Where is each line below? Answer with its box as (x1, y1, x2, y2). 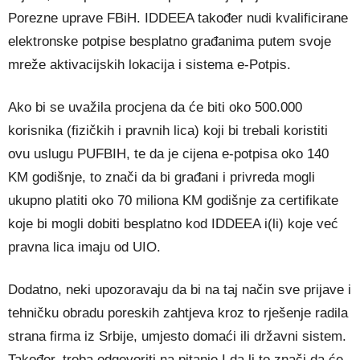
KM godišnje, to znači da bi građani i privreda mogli (8, 170, 315, 185)
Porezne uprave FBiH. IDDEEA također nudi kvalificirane (8, 10, 348, 26)
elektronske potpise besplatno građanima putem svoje (8, 34, 331, 49)
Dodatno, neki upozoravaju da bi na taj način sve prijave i (8, 282, 351, 297)
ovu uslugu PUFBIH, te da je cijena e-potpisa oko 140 (8, 146, 329, 162)
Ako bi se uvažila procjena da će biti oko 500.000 (8, 100, 302, 115)
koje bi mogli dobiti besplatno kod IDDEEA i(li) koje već (8, 216, 338, 231)
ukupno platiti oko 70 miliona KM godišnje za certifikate (8, 193, 338, 208)
